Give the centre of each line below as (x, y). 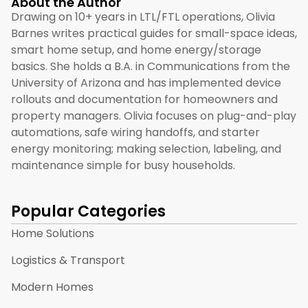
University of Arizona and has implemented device (146, 82)
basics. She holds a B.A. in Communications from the (151, 66)
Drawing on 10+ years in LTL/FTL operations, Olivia (143, 16)
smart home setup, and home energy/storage (136, 49)
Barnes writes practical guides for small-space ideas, (154, 33)
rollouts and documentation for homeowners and (144, 99)
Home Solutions (53, 233)
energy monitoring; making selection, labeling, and (146, 148)
